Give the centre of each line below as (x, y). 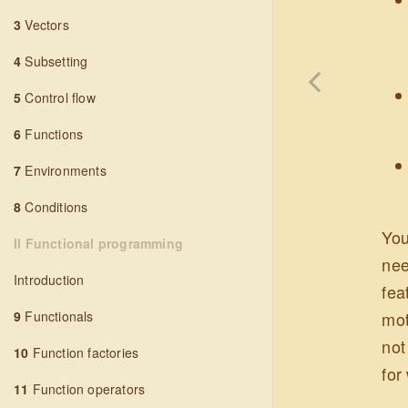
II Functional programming (98, 243)
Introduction (49, 280)
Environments (64, 170)
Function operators (87, 389)
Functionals (57, 316)
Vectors (45, 25)
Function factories (84, 352)
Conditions (55, 207)
